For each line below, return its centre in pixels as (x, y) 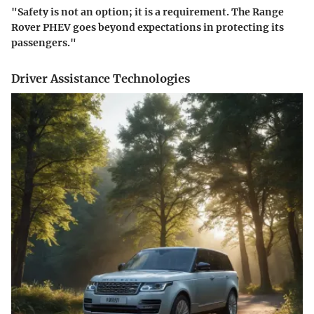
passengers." (44, 43)
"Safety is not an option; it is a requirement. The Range (148, 12)
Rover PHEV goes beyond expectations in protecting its (148, 28)
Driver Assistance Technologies (101, 79)
